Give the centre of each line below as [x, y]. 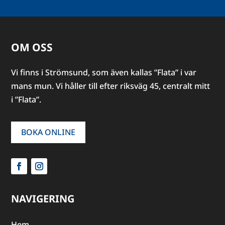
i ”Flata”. [26, 99]
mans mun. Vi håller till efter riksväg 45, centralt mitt [111, 86]
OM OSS [32, 47]
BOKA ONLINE [48, 132]
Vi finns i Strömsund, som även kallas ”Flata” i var [104, 72]
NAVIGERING [43, 198]
